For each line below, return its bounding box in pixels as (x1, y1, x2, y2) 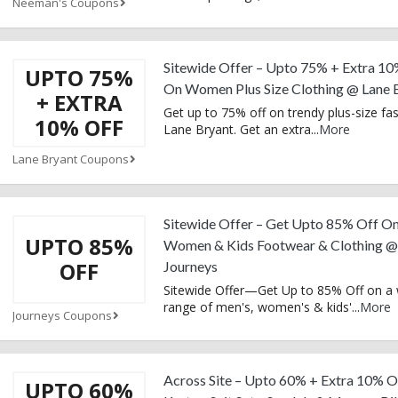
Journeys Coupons (12, 306, 112, 323)
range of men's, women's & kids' (163, 298, 352, 315)
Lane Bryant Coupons (12, 150, 129, 167)
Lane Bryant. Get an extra (163, 120, 311, 138)
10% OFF (35, 112, 123, 142)
